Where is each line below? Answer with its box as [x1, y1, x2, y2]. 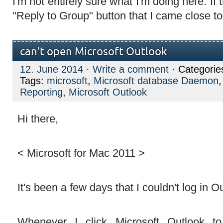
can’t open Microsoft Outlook [20, 46, 167, 58]
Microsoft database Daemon [94, 75, 219, 86]
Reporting [20, 87, 63, 98]
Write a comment [93, 64, 169, 75]
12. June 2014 [20, 64, 83, 75]
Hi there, [17, 112, 58, 125]
